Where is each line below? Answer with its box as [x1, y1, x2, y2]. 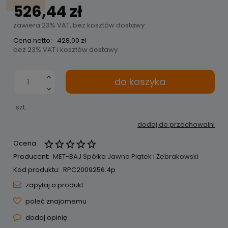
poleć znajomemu [25, 196, 87, 207]
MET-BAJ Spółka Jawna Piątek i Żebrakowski [52, 152, 198, 162]
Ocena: [13, 138, 38, 149]
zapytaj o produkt [25, 180, 83, 190]
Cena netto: [13, 36, 52, 46]
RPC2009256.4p [63, 165, 116, 175]
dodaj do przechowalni [137, 120, 215, 130]
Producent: [13, 152, 49, 162]
